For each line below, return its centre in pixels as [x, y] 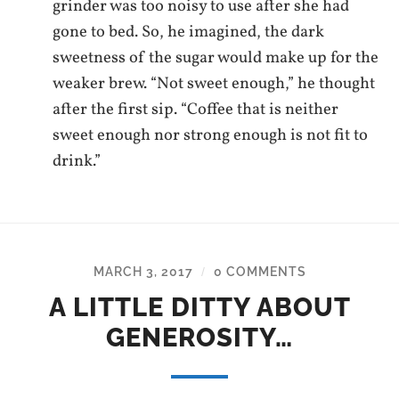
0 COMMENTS [260, 271]
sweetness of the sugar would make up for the [216, 57]
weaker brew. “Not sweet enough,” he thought [214, 83]
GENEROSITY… [199, 337]
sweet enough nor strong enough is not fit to [211, 135]
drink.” [77, 161]
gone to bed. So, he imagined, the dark [189, 32]
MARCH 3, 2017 [143, 271]
